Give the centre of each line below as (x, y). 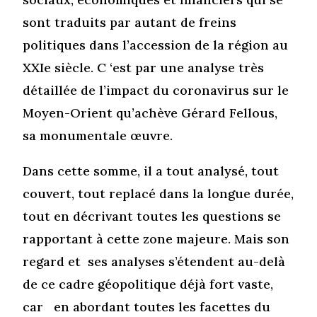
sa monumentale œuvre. (98, 135)
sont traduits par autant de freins (130, 22)
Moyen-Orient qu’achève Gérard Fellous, (150, 113)
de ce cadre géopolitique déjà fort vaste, (148, 284)
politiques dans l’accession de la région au (156, 45)
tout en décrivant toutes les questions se (152, 216)
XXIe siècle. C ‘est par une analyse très (144, 67)
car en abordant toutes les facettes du (149, 306)
